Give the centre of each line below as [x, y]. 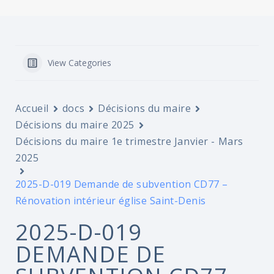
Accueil [32, 108]
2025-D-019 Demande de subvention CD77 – [122, 184]
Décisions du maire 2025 [75, 125]
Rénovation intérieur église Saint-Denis [111, 201]
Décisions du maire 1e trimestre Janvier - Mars [129, 141]
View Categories [80, 63]
